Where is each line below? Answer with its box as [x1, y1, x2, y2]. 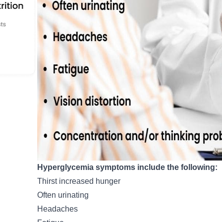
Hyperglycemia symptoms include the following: [37, 163, 218, 172]
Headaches [37, 205, 78, 214]
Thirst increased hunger [37, 177, 120, 186]
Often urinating [37, 191, 89, 200]
